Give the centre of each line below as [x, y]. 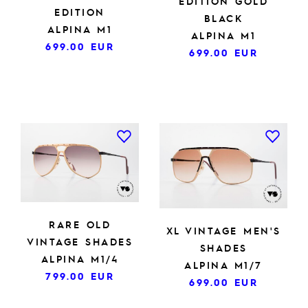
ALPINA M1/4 [80, 258]
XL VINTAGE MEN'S [223, 230]
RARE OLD [80, 224]
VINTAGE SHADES [80, 241]
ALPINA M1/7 [223, 264]
